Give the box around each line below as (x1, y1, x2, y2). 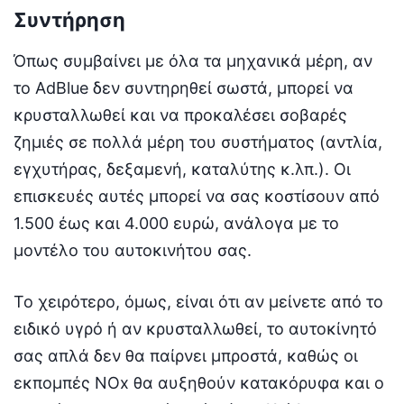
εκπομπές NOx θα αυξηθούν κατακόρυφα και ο (14, 373, 384, 393)
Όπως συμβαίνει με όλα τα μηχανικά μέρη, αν (14, 51, 372, 71)
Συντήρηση (14, 8, 125, 32)
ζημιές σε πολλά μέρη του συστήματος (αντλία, (14, 133, 382, 152)
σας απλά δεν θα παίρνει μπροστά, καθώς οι (14, 346, 358, 366)
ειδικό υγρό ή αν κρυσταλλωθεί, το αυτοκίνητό (14, 319, 377, 339)
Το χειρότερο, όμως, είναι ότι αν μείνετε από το (14, 292, 383, 312)
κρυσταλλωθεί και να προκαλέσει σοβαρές (14, 106, 347, 125)
